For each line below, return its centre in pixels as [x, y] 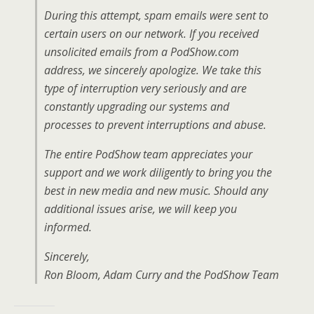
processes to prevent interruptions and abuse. [155, 125]
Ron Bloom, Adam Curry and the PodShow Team [162, 275]
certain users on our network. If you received [151, 34]
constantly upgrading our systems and [137, 107]
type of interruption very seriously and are [145, 88]
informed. [68, 227]
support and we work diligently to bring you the [158, 172]
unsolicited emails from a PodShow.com [142, 52]
